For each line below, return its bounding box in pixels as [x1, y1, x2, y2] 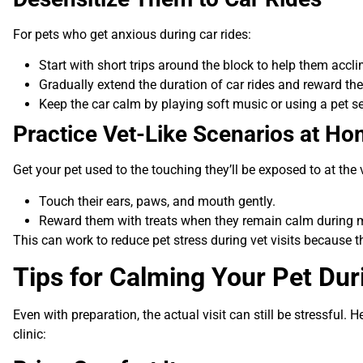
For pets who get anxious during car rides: [13, 26, 251, 42]
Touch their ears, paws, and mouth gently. [39, 193, 275, 209]
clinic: [13, 327, 46, 343]
